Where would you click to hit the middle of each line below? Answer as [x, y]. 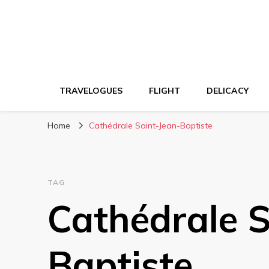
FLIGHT [165, 91]
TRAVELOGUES [91, 91]
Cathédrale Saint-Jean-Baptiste [151, 125]
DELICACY [228, 91]
